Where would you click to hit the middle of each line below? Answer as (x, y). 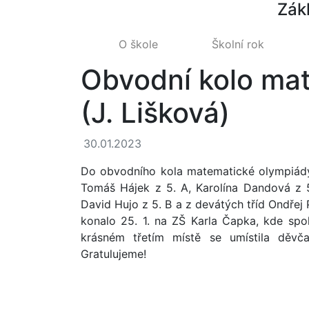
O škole (139, 44)
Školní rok (238, 44)
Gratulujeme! (113, 254)
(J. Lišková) (155, 113)
